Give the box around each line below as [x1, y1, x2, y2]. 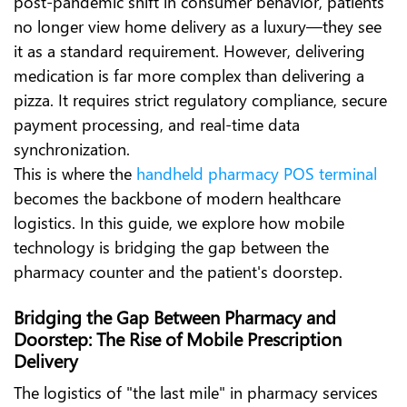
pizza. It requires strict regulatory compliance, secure [14, 88, 387, 112]
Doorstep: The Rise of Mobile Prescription [14, 325, 342, 352]
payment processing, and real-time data [14, 113, 300, 136]
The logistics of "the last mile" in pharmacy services [14, 381, 378, 404]
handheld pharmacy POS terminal [136, 162, 377, 185]
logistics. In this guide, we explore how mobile [14, 211, 344, 234]
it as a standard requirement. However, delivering [14, 39, 365, 63]
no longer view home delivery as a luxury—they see [14, 15, 382, 38]
